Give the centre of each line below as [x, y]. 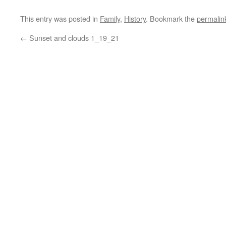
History [135, 18]
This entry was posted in [60, 18]
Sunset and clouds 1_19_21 [73, 38]
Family [110, 18]
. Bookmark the [171, 18]
